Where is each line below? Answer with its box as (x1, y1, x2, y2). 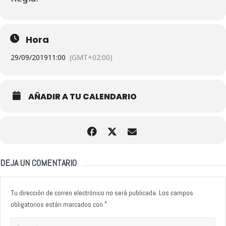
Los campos (159, 188, 193, 197)
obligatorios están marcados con (11, 199, 104, 209)
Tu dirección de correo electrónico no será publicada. (11, 188, 157, 197)
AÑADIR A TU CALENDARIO (28, 90, 137, 102)
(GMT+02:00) (70, 52, 112, 62)
